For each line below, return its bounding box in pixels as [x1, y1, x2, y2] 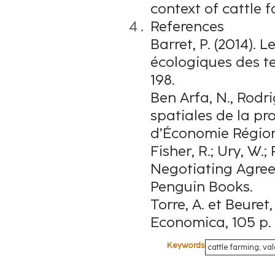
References [150, 18, 224, 36]
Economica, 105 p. [150, 214, 271, 231]
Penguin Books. [150, 178, 253, 196]
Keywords [167, 241, 204, 250]
